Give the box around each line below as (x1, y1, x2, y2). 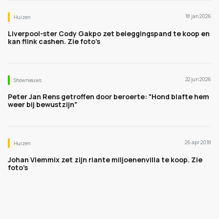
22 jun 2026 (185, 76, 211, 83)
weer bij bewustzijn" (8, 100, 77, 109)
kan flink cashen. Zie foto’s (8, 37, 100, 46)
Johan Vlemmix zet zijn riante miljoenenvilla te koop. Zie (8, 155, 202, 164)
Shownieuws (14, 77, 42, 84)
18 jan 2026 (185, 13, 211, 20)
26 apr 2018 (185, 139, 211, 146)
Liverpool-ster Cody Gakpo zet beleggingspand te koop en (8, 29, 210, 38)
